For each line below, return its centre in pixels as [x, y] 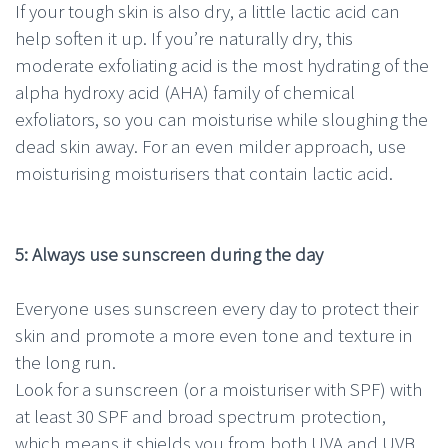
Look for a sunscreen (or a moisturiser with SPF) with [218, 388]
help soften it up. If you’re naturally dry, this [184, 37]
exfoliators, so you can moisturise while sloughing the [221, 118]
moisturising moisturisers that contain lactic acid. [204, 172]
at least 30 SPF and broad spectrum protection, [200, 415]
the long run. [65, 361]
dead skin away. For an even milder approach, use [210, 145]
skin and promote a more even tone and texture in [214, 334]
